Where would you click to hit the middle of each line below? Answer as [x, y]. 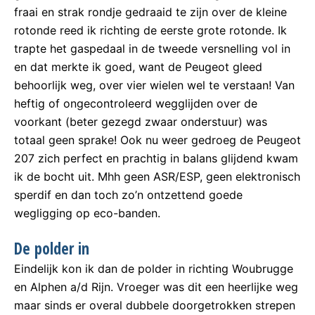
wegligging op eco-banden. [87, 213]
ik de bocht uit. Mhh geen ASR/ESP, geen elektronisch [157, 176]
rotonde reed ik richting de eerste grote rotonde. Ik [150, 30]
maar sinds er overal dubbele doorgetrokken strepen [155, 306]
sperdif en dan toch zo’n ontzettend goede [128, 194]
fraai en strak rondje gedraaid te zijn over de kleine [150, 12]
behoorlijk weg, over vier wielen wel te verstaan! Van [154, 85]
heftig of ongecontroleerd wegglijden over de [136, 103]
